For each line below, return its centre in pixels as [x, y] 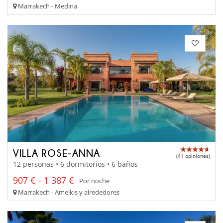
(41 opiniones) [193, 156]
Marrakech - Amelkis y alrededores [68, 192]
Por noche [94, 180]
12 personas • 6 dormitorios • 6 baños [75, 164]
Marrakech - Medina [47, 6]
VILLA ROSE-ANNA [56, 153]
